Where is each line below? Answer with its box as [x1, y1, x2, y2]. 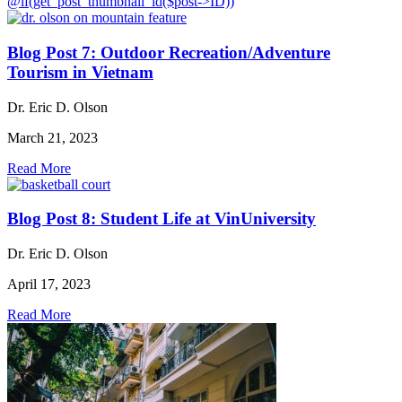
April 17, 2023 [7, 276, 91, 293]
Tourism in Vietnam [7, 63, 153, 83]
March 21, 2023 [7, 129, 98, 145]
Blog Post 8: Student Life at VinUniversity [7, 209, 316, 229]
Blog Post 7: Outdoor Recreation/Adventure [7, 43, 330, 63]
